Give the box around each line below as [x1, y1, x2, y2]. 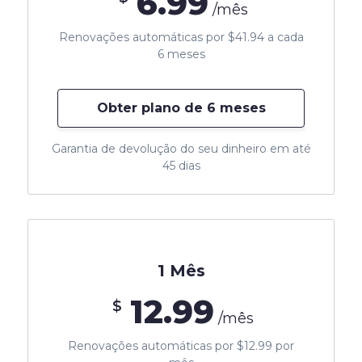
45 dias [162, 158, 200, 173]
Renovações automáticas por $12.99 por [68, 338, 294, 353]
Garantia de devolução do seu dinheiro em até [51, 141, 311, 156]
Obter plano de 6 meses [96, 99, 266, 116]
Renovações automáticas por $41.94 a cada [58, 29, 304, 44]
